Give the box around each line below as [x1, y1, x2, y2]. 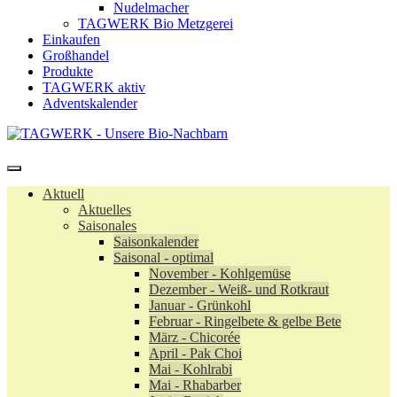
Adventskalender [43, 96, 137, 111]
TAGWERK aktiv [43, 80, 145, 95]
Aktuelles [78, 202, 131, 217]
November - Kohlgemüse [149, 266, 291, 281]
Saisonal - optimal [113, 250, 214, 265]
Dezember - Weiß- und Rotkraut [149, 282, 329, 297]
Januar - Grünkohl [149, 298, 251, 313]
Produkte [43, 64, 93, 79]
